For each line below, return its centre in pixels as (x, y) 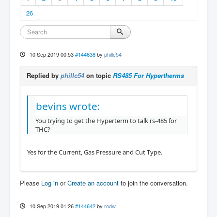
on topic (99, 75)
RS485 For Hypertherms (148, 75)
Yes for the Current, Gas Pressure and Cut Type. (95, 152)
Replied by (44, 75)
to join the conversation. (153, 183)
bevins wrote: (68, 106)
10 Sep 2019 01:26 (51, 206)
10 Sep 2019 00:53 (51, 54)
